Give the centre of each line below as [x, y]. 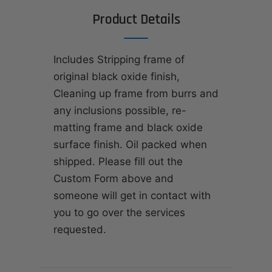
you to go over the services [119, 213]
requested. [80, 230]
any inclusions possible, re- [120, 111]
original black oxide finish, [117, 77]
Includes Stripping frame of [119, 60]
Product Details [136, 20]
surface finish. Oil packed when [130, 145]
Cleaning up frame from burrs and [136, 94]
